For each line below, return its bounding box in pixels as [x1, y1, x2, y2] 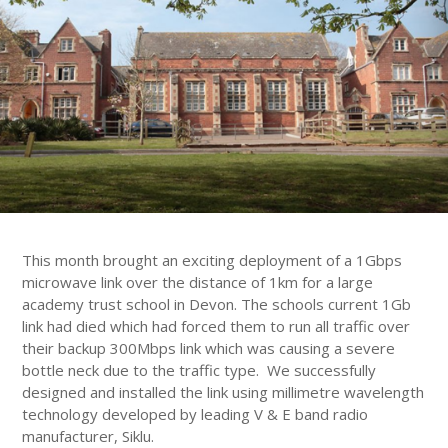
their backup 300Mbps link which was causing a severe [22, 337, 396, 358]
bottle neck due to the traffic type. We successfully [22, 359, 377, 380]
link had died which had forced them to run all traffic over [22, 315, 411, 336]
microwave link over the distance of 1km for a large [22, 271, 374, 292]
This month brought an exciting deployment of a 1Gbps [22, 249, 403, 270]
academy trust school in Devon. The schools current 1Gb [22, 293, 412, 314]
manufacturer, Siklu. [22, 425, 155, 446]
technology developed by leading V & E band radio [22, 403, 369, 424]
